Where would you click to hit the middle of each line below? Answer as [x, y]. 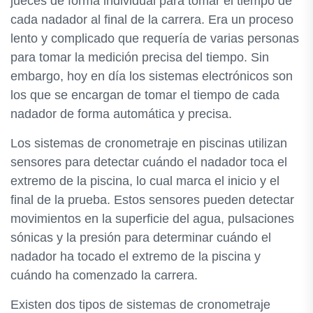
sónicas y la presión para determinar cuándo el [141, 238]
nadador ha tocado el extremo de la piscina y [136, 256]
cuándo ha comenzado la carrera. [104, 275]
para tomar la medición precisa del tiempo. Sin [140, 57]
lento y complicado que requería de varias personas [155, 38]
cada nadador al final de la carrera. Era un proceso [152, 20]
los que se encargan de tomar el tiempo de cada [145, 95]
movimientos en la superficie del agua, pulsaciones [152, 219]
